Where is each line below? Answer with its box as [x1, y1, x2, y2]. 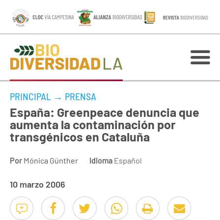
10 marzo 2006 [10, 179, 65, 190]
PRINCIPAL [10, 90, 51, 102]
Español [112, 156, 142, 165]
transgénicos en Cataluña [10, 129, 150, 144]
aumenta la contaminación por [10, 117, 176, 132]
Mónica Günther [24, 156, 78, 165]
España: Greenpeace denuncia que [10, 105, 199, 119]
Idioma [89, 156, 112, 165]
